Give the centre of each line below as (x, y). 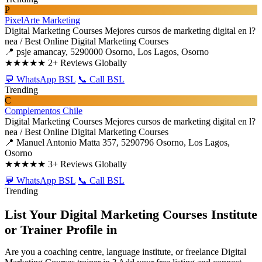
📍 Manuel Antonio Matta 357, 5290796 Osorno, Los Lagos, (117, 142)
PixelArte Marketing (42, 20)
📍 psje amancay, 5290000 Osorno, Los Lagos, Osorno (107, 52)
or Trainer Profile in (61, 230)
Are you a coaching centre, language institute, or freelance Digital (125, 252)
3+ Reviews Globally (87, 164)
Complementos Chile (44, 111)
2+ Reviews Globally (87, 63)
